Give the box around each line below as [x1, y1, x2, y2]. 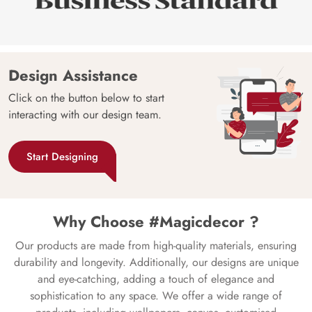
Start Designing [26, 148, 98, 164]
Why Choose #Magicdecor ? [53, 210, 259, 233]
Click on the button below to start [8, 89, 164, 106]
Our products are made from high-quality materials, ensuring [15, 237, 297, 253]
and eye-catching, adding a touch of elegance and [38, 270, 274, 287]
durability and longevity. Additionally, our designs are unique [13, 253, 299, 270]
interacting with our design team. [8, 106, 162, 123]
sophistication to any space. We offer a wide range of [30, 287, 282, 304]
